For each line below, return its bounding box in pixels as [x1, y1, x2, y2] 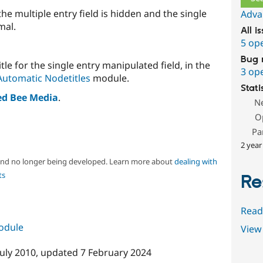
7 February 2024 [80, 246, 151, 259]
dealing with [174, 156, 217, 167]
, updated [35, 246, 80, 259]
